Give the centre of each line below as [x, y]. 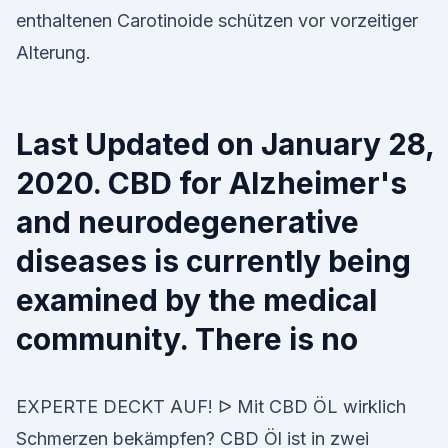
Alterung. [53, 52]
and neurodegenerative [187, 222]
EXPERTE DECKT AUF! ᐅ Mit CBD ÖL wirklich [211, 406]
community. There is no [190, 339]
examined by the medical [196, 300]
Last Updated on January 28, [225, 144]
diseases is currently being [213, 261]
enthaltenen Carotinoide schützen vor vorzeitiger [217, 20]
